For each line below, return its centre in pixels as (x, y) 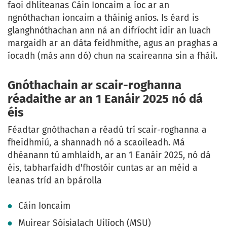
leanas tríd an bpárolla (57, 181)
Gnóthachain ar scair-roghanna (94, 85)
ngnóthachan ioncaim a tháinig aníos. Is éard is (103, 18)
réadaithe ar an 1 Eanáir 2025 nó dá (105, 99)
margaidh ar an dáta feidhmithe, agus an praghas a (113, 43)
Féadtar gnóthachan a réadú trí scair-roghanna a (107, 130)
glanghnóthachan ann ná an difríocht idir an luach (109, 31)
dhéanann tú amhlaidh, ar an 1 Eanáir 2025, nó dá (109, 155)
